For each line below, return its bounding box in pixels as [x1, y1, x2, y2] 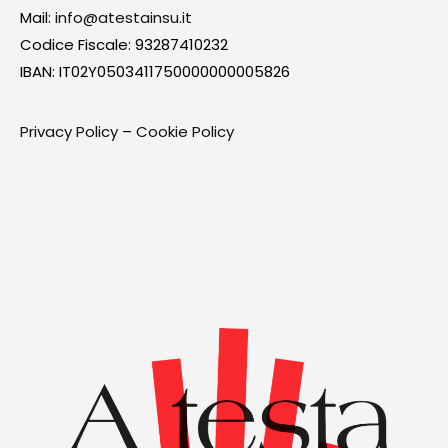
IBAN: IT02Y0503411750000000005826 [20, 61, 290, 82]
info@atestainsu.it [55, 7, 192, 28]
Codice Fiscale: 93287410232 [20, 34, 228, 55]
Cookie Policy [136, 121, 234, 142]
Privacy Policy [20, 121, 118, 142]
